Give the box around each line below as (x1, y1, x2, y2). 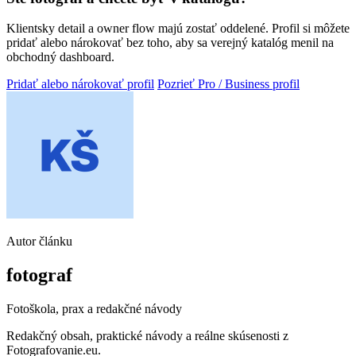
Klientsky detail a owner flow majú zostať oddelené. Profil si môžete (6, 21, 350, 36)
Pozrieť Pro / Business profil (157, 77, 300, 91)
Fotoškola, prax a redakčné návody (6, 302, 182, 316)
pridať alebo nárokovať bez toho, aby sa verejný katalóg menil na (6, 36, 334, 50)
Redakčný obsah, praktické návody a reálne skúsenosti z (6, 329, 288, 343)
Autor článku (6, 234, 72, 249)
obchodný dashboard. (6, 50, 114, 64)
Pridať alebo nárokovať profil (6, 77, 154, 91)
